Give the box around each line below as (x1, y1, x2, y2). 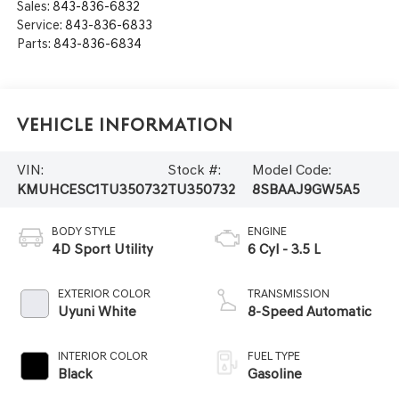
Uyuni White (57, 303, 136, 321)
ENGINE (248, 224, 287, 239)
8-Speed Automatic (248, 303, 371, 321)
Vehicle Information (16, 114, 233, 135)
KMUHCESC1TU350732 (16, 180, 167, 198)
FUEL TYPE (248, 349, 300, 363)
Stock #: (167, 160, 221, 178)
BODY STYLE (51, 224, 116, 239)
